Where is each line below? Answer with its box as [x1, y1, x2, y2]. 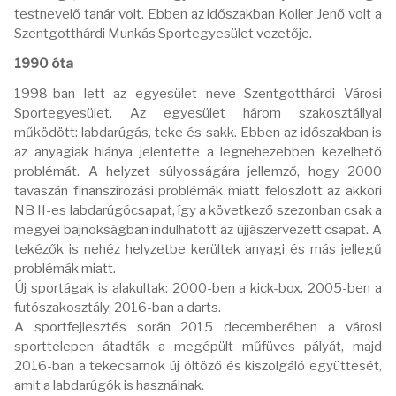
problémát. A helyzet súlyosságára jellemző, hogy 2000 [14, 163, 382, 179]
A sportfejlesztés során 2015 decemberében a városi [14, 318, 382, 335]
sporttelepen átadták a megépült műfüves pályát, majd [14, 338, 382, 354]
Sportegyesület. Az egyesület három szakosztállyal [14, 104, 382, 121]
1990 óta [14, 55, 73, 72]
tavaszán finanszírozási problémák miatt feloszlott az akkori [14, 182, 382, 199]
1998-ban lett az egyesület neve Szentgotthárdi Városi [14, 85, 382, 102]
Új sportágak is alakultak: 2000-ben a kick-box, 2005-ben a [14, 279, 382, 296]
